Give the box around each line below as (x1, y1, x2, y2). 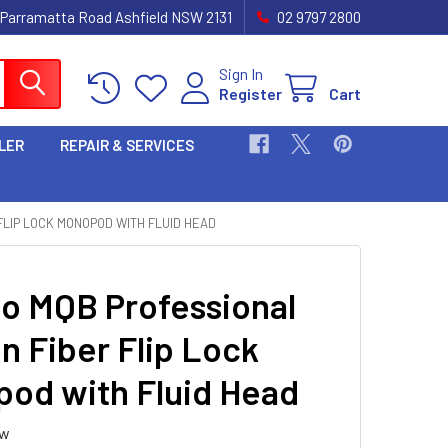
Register (219, 83, 282, 103)
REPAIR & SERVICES (60, 136, 194, 154)
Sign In (219, 63, 263, 83)
